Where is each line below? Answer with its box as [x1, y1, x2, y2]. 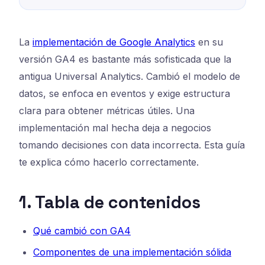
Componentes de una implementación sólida [33, 245, 231, 258]
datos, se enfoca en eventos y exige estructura [19, 87, 230, 99]
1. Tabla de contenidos [19, 191, 201, 213]
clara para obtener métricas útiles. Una [19, 104, 195, 117]
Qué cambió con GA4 [33, 224, 131, 237]
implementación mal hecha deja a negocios [19, 121, 211, 134]
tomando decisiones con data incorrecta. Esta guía [19, 138, 245, 151]
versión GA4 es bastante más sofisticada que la [19, 53, 231, 65]
